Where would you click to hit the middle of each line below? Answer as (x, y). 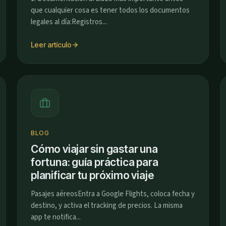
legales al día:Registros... (69, 22)
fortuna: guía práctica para (95, 162)
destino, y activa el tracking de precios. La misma (107, 206)
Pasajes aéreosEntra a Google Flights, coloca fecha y (113, 194)
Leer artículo (51, 45)
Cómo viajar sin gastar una (94, 149)
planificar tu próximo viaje (92, 175)
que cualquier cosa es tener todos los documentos (110, 10)
